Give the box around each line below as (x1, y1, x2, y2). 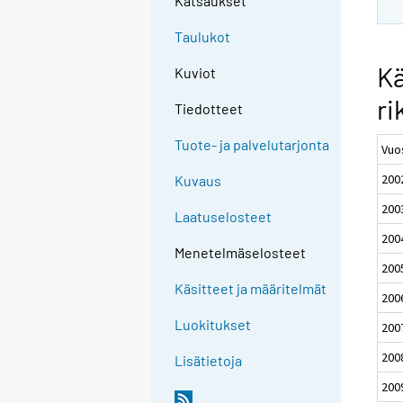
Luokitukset (175, 316, 252, 334)
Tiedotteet (175, 100, 244, 118)
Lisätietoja (175, 352, 243, 370)
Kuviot (175, 64, 217, 82)
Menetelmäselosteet (175, 244, 307, 262)
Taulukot (175, 28, 231, 46)
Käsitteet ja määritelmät (175, 280, 327, 298)
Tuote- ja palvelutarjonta (175, 136, 330, 154)
